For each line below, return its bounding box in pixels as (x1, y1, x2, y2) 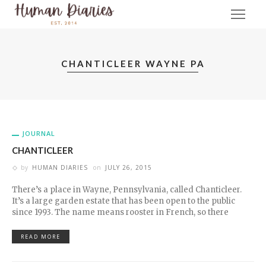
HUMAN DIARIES (32, 163, 88, 172)
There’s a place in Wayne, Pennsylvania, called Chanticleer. (12, 185, 242, 195)
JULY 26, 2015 (105, 163, 152, 172)
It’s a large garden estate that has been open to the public (12, 196, 235, 206)
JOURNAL (22, 129, 55, 138)
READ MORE (21, 233, 61, 240)
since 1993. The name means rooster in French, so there (12, 207, 229, 217)
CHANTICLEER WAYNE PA (61, 58, 205, 69)
